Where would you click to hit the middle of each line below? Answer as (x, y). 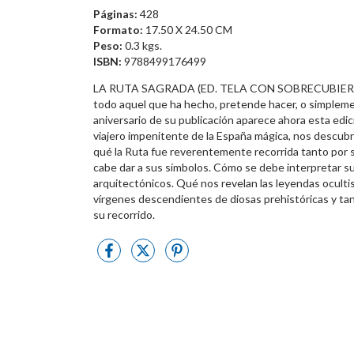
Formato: (118, 29)
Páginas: (115, 13)
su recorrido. (124, 214)
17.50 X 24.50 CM (188, 29)
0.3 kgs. (142, 45)
